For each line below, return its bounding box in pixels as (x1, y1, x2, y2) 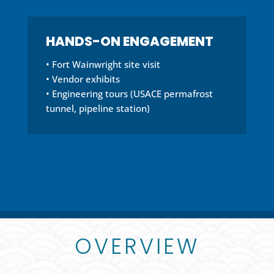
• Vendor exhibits (45, 72, 120, 85)
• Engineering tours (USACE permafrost (45, 87, 213, 100)
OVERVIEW (74, 231, 199, 261)
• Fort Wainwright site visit (45, 57, 160, 70)
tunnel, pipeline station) (45, 102, 150, 114)
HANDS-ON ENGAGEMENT (45, 32, 213, 50)
